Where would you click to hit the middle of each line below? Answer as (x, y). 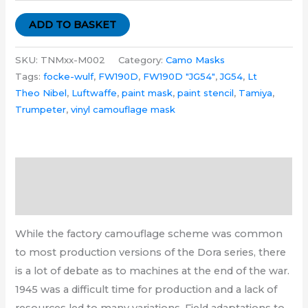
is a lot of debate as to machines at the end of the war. (153, 271)
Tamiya (256, 93)
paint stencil (206, 93)
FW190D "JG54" (179, 77)
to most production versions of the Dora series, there (151, 253)
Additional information (72, 200)
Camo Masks (196, 60)
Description (45, 172)
